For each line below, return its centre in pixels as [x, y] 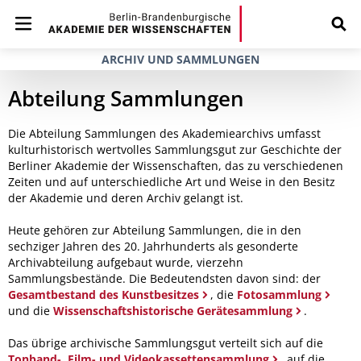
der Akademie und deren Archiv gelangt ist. [126, 198]
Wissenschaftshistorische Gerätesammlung [173, 311]
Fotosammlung [279, 295]
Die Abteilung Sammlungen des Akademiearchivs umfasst [164, 133]
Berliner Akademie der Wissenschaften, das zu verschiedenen [176, 166]
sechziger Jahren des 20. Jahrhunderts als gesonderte [153, 246]
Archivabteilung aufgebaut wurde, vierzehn [126, 262]
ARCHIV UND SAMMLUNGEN [180, 59]
